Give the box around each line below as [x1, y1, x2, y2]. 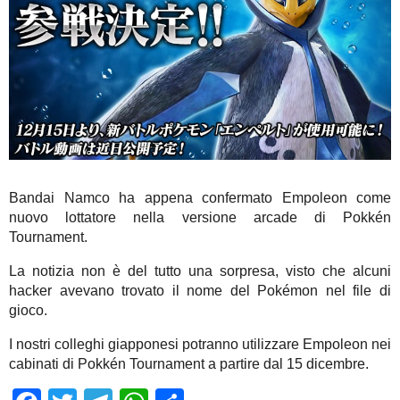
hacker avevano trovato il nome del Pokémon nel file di [9, 283, 391, 299]
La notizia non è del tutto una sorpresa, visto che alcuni [9, 263, 391, 279]
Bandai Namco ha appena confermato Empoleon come [9, 190, 391, 206]
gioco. [9, 303, 47, 319]
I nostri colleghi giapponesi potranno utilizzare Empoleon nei [9, 337, 391, 353]
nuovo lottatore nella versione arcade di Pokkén [9, 210, 391, 226]
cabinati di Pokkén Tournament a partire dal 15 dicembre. [9, 356, 369, 372]
